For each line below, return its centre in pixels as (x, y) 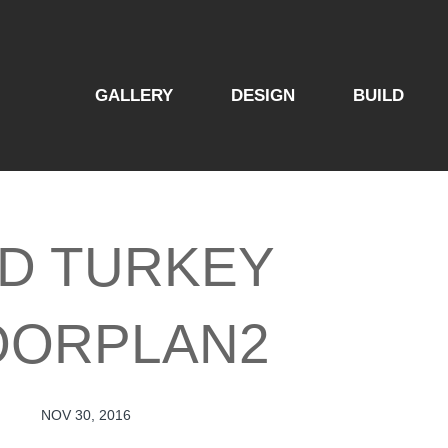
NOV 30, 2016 (86, 415)
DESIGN (263, 95)
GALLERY (134, 95)
